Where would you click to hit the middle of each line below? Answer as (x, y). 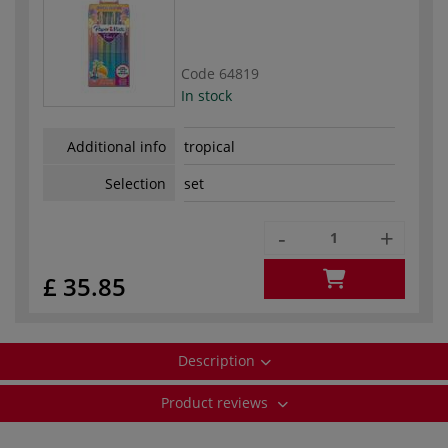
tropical (209, 147)
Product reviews (216, 402)
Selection (135, 183)
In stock (206, 95)
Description (216, 360)
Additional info (116, 146)
